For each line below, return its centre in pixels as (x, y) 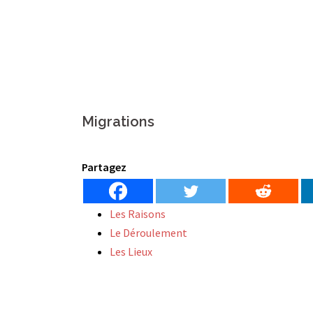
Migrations (118, 122)
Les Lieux (131, 252)
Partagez (104, 167)
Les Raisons (138, 214)
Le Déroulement (148, 233)
